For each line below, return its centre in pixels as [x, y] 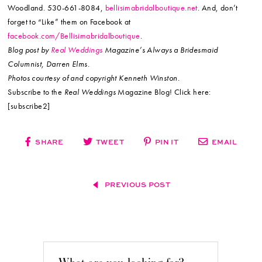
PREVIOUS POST [137, 184]
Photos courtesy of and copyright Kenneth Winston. [94, 77]
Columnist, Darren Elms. [49, 63]
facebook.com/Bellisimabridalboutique [74, 35]
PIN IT [166, 142]
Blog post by [29, 49]
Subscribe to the [36, 92]
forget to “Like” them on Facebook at [69, 21]
